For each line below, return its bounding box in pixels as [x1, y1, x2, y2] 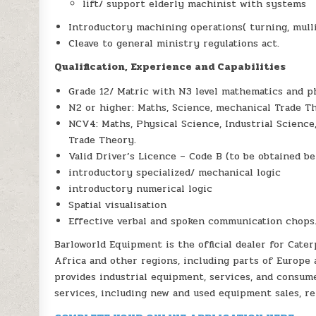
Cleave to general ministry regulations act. [68, 36, 280, 51]
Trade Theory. [68, 133, 137, 148]
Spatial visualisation [68, 197, 167, 213]
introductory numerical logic [68, 181, 213, 197]
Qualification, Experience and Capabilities [54, 59, 286, 75]
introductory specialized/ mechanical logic [68, 165, 281, 181]
